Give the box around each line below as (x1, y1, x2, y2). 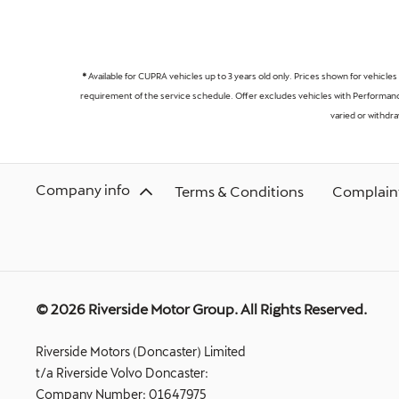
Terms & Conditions (175, 183, 304, 200)
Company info (36, 181, 130, 199)
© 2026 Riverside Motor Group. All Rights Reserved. (36, 300, 367, 318)
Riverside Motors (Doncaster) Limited (36, 344, 246, 360)
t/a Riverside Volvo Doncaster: (36, 365, 208, 381)
